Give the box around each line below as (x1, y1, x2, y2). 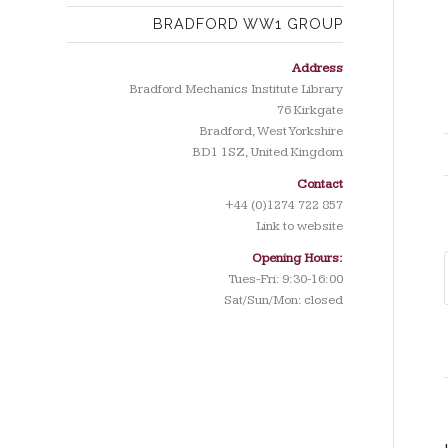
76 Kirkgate (276, 102, 343, 118)
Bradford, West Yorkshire (198, 123, 343, 139)
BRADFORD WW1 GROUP (152, 16, 343, 32)
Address (291, 60, 343, 76)
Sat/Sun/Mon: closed (223, 292, 343, 309)
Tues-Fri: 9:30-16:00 (227, 271, 343, 288)
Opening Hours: (251, 250, 343, 267)
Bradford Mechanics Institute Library (128, 81, 343, 97)
